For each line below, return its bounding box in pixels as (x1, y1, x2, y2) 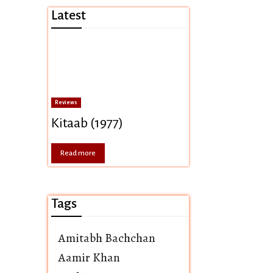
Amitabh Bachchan (58, 230, 155, 246)
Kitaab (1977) (51, 116, 123, 130)
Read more (60, 149, 96, 157)
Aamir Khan (58, 249, 120, 266)
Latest (51, 7, 86, 23)
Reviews (55, 99, 77, 105)
